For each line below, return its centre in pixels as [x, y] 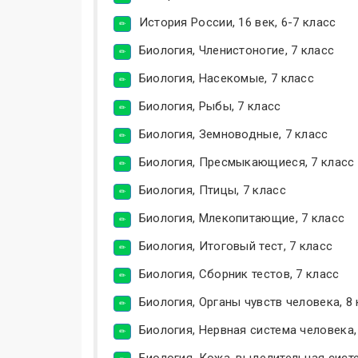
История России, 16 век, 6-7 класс [237, 22]
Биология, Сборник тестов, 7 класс [239, 274]
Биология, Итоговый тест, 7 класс [236, 246]
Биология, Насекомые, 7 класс [227, 78]
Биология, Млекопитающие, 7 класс [242, 218]
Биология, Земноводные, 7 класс [233, 134]
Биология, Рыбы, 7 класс [210, 106]
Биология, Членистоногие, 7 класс [237, 50]
